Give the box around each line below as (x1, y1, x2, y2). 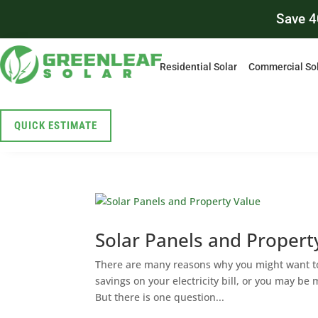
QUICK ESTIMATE (14, 119, 97, 132)
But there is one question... (95, 290, 225, 304)
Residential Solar (159, 61, 237, 72)
